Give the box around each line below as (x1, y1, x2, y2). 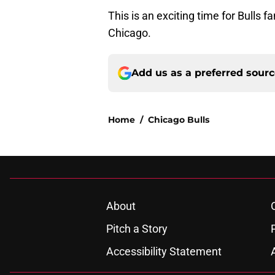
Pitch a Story (106, 222, 168, 236)
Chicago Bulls (148, 114, 209, 126)
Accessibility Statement (106, 245, 222, 258)
